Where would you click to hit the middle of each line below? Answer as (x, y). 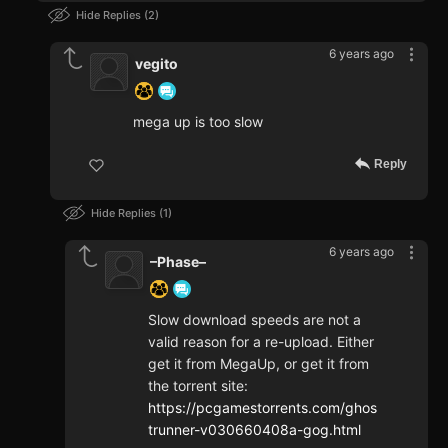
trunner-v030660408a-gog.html (254, 429)
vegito (156, 63)
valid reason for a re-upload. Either (261, 341)
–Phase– (178, 261)
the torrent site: (198, 385)
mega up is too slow (198, 121)
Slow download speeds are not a (254, 319)
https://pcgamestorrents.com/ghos (262, 407)
